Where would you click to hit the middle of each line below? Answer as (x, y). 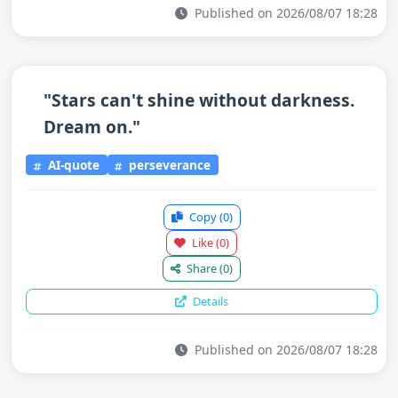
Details (209, 301)
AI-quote (72, 164)
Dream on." (92, 127)
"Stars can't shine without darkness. (199, 100)
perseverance (168, 164)
